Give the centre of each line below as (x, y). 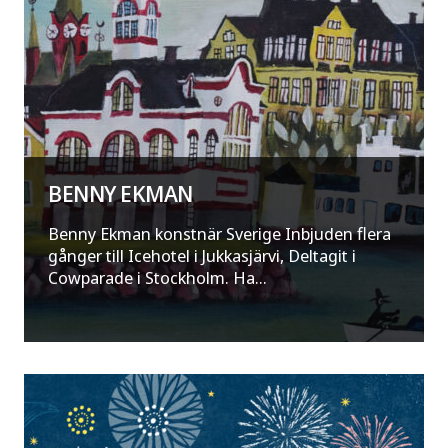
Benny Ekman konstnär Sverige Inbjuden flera (219, 234)
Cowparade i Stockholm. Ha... (157, 278)
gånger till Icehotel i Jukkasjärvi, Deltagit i (202, 256)
